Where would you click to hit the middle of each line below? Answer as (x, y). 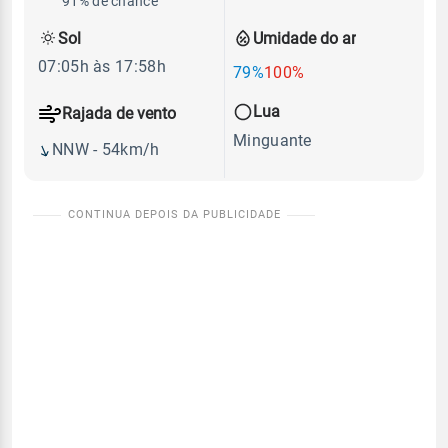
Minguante (272, 140)
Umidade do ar (304, 38)
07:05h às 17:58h (102, 67)
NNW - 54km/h (106, 150)
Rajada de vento (119, 114)
